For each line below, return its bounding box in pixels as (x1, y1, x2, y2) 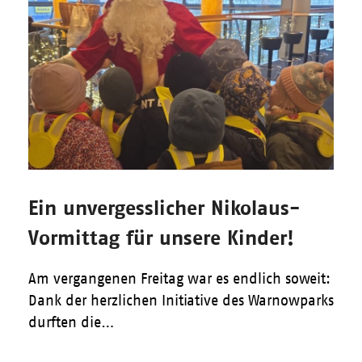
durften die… (27, 314, 115, 331)
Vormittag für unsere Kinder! (27, 225, 294, 250)
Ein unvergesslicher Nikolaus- (27, 196, 301, 220)
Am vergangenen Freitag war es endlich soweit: (27, 271, 330, 288)
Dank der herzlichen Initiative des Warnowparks (27, 293, 334, 309)
